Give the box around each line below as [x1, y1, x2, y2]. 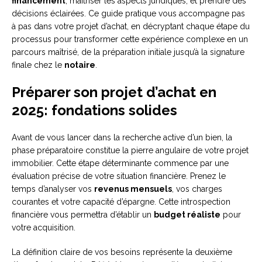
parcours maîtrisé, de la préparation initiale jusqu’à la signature [12, 47, 244, 57]
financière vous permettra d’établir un [12, 210, 154, 220]
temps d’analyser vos [12, 184, 94, 194]
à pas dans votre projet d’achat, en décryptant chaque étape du [12, 22, 250, 32]
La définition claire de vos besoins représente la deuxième [12, 247, 232, 257]
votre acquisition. [12, 223, 75, 233]
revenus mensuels [94, 184, 172, 194]
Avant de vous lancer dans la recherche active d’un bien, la [12, 133, 232, 143]
